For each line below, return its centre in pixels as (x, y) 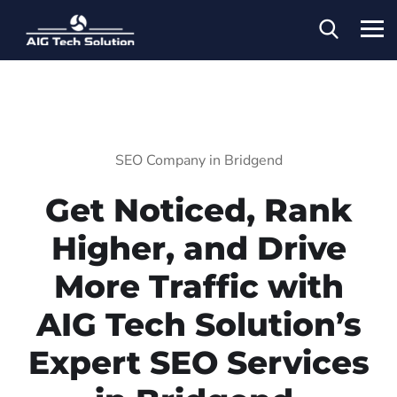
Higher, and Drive (198, 248)
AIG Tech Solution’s (198, 324)
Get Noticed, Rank (198, 210)
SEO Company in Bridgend (198, 160)
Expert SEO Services (198, 362)
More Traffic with (198, 286)
